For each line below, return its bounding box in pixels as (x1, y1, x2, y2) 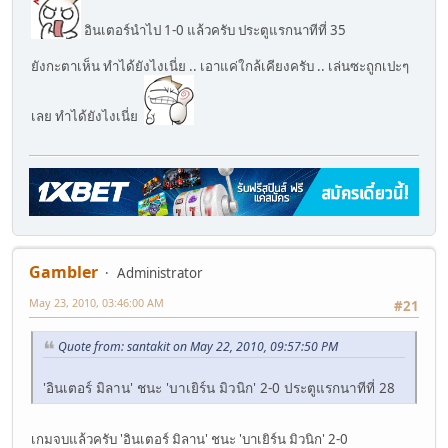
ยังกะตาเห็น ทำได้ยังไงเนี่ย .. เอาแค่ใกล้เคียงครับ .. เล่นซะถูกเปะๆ (31, 57, 409, 76)
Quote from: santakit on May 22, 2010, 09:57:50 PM (58, 338, 338, 356)
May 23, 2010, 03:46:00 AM (29, 294, 164, 310)
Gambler (29, 260, 98, 283)
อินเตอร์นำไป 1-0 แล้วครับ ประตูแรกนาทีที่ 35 (81, 21, 346, 40)
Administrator (117, 263, 203, 282)
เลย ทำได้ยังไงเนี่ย (31, 107, 144, 126)
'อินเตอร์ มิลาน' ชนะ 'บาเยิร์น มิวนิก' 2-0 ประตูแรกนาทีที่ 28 (43, 377, 395, 397)
